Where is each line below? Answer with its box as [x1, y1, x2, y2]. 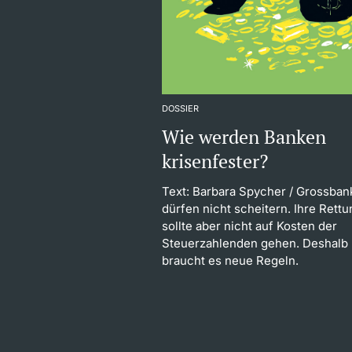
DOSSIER [162, 103, 200, 115]
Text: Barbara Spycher [162, 184, 287, 200]
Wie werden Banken [162, 124, 327, 150]
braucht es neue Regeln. [162, 253, 299, 269]
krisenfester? [162, 148, 269, 174]
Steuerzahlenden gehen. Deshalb [162, 236, 349, 251]
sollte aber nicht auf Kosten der [162, 218, 338, 234]
